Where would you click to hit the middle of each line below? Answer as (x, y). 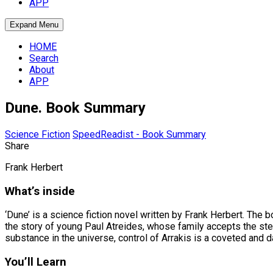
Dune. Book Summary (75, 108)
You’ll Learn (36, 262)
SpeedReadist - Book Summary (139, 134)
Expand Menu (34, 25)
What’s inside (40, 191)
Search (44, 58)
